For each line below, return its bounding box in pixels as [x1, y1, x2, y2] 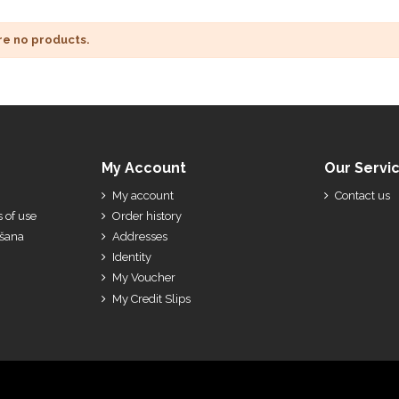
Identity [112, 250, 151, 265]
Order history [112, 208, 182, 223]
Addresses [112, 230, 167, 244]
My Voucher [112, 271, 175, 285]
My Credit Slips [112, 291, 191, 305]
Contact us [335, 188, 390, 202]
